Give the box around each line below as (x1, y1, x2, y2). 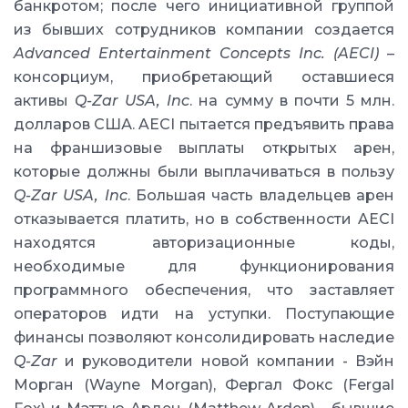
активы (14, 92, 76, 109)
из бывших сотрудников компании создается (14, 21, 394, 38)
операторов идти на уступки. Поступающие (14, 305, 394, 322)
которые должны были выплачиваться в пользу (14, 163, 394, 180)
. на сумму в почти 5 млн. (189, 92, 395, 109)
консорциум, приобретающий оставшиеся (14, 68, 394, 86)
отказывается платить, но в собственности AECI (14, 210, 394, 228)
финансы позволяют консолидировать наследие (14, 329, 394, 346)
